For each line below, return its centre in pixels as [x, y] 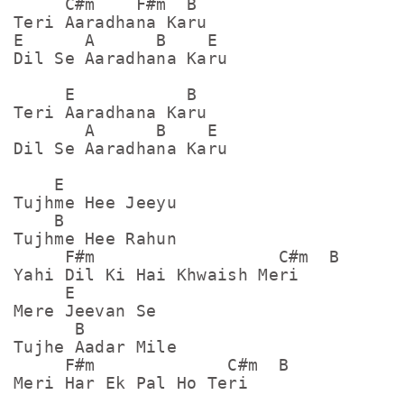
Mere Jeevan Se [85, 311]
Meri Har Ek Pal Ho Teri [131, 383]
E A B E [115, 40]
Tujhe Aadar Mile [95, 347]
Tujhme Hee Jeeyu [95, 202]
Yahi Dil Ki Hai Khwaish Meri [156, 275]
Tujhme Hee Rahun [95, 239]
